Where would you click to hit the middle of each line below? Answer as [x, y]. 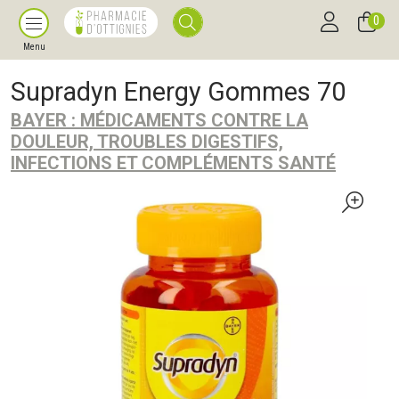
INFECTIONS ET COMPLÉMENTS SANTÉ [173, 163]
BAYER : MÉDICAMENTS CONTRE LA [159, 120]
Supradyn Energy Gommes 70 [178, 92]
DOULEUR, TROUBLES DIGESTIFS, [147, 142]
